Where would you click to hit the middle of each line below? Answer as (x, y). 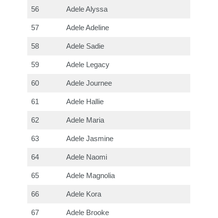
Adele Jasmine (90, 138)
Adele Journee (89, 83)
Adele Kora (84, 194)
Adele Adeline (88, 27)
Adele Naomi (87, 157)
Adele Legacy (88, 64)
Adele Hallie (85, 101)
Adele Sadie (85, 46)
